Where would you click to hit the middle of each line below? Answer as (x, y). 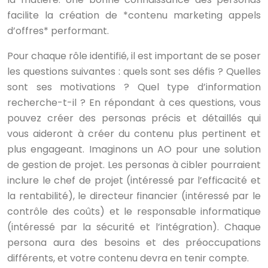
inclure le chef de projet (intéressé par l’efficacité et (134, 180)
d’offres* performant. (58, 31)
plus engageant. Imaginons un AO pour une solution (134, 149)
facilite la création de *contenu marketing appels (134, 15)
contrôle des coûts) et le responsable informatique (134, 211)
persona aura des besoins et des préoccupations (134, 243)
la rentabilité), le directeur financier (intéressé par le (134, 196)
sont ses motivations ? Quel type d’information (134, 87)
